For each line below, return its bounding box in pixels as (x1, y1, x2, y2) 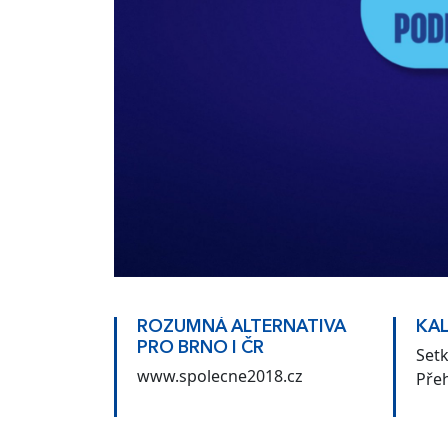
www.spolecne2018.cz (137, 364, 303, 387)
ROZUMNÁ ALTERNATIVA (137, 318, 346, 336)
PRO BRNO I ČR (137, 339, 264, 357)
